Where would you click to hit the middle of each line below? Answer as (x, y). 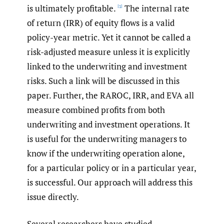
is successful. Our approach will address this (110, 182)
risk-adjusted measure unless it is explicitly (108, 51)
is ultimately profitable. (71, 8)
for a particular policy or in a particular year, (111, 167)
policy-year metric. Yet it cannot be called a (109, 37)
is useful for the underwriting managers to (107, 138)
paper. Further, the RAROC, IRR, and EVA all (110, 95)
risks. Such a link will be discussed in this (103, 80)
